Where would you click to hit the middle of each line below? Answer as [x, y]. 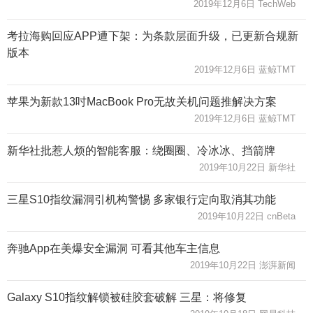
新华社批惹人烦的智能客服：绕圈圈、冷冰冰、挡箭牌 [141, 150]
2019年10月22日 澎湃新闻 [243, 265]
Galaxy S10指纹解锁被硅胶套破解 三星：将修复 [127, 297]
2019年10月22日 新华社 [247, 167]
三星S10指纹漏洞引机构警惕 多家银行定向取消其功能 [141, 199]
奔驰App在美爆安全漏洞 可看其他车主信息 [114, 248]
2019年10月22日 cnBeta [247, 216]
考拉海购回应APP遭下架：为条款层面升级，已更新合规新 [153, 36]
